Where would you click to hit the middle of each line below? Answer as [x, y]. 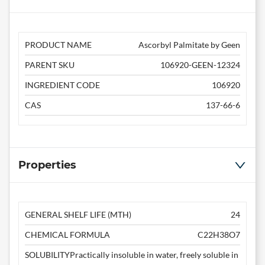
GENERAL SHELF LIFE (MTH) [78, 215]
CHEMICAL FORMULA [67, 235]
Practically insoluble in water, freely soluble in [154, 255]
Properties [47, 165]
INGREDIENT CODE [62, 85]
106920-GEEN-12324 [200, 65]
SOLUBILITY [47, 255]
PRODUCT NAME [58, 45]
